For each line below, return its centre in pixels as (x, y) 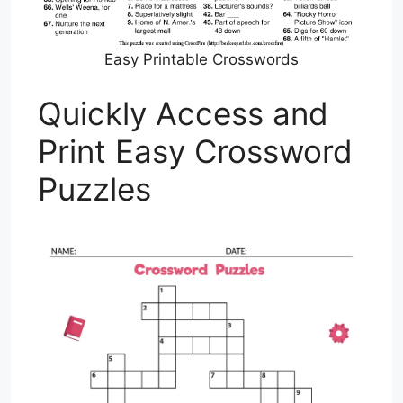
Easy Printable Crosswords (201, 60)
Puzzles (94, 188)
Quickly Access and (183, 113)
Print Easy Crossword (195, 151)
